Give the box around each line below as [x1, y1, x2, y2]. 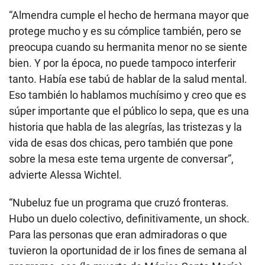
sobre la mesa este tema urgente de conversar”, [9, 153, 234, 166]
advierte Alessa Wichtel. [9, 169, 122, 182]
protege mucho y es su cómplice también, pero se [9, 25, 241, 38]
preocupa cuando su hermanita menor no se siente [9, 41, 247, 54]
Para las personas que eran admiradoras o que [9, 228, 227, 241]
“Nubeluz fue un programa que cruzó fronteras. [9, 196, 229, 209]
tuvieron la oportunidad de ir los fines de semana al [9, 244, 247, 257]
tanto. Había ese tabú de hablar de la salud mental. [9, 73, 247, 86]
